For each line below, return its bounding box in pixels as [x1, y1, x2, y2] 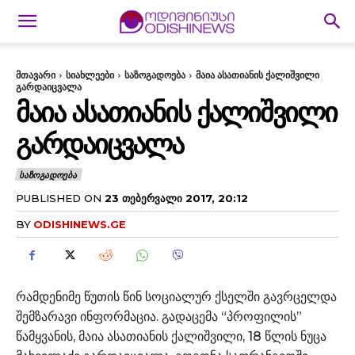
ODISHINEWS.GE [33, 217, 126, 231]
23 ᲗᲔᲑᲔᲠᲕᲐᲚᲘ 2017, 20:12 [105, 191, 248, 204]
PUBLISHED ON [16, 191, 101, 204]
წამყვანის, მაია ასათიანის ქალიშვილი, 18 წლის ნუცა [16, 328, 326, 344]
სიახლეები [66, 69, 114, 81]
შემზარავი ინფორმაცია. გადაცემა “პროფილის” [16, 308, 302, 324]
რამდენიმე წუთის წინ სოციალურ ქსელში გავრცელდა [16, 288, 337, 304]
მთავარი [16, 69, 55, 81]
